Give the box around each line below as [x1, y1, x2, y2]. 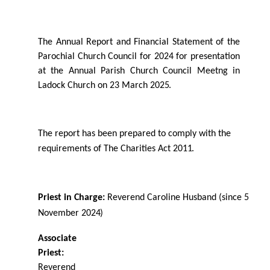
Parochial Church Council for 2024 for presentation [38, 51, 240, 61]
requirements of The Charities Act [38, 143, 173, 154]
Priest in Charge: [38, 192, 107, 202]
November [38, 208, 81, 218]
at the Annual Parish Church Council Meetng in [38, 66, 240, 76]
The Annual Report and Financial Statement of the [38, 37, 240, 47]
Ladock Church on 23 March [38, 80, 150, 90]
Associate [38, 233, 77, 243]
